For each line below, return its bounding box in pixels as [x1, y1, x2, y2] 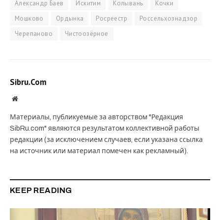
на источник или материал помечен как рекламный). [10, 147, 188, 155]
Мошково [15, 14, 44, 23]
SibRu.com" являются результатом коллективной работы [10, 124, 199, 132]
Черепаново [15, 29, 53, 38]
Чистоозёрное [64, 29, 109, 38]
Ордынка [55, 14, 84, 23]
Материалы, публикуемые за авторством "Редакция [10, 113, 183, 121]
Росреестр [96, 14, 127, 23]
